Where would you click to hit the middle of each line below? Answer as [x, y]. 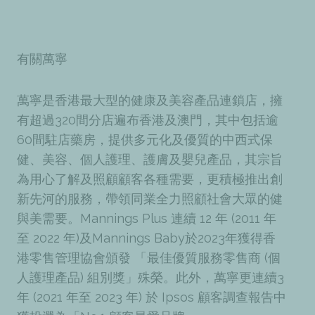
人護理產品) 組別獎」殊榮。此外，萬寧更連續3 [150, 278]
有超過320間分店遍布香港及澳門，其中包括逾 [148, 120]
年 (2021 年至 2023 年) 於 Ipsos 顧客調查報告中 [152, 297]
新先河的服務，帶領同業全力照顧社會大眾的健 [150, 199]
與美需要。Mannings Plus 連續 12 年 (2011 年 [147, 219]
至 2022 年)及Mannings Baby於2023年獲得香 [146, 238]
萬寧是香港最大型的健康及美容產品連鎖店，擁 [150, 101]
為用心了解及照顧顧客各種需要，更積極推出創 [150, 179]
